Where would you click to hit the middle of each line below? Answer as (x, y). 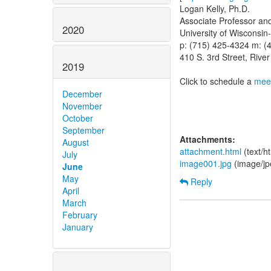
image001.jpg (206, 163)
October (78, 118)
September (83, 130)
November (82, 106)
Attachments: (207, 139)
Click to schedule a (217, 81)
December (82, 94)
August (76, 142)
